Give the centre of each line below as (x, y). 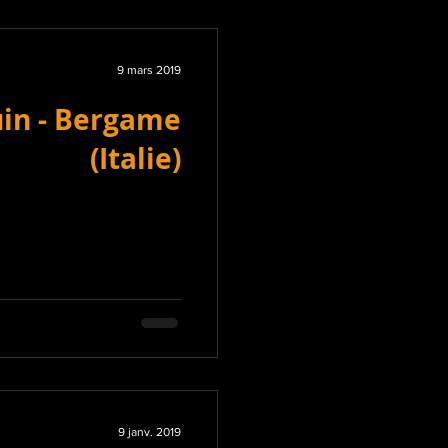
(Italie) (135, 158)
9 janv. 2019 (149, 432)
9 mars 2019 (149, 70)
